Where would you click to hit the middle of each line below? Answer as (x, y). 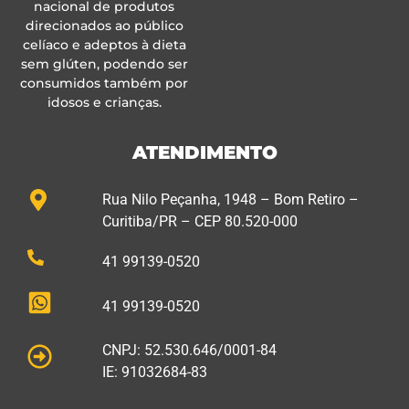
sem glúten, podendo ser (104, 63)
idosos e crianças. (104, 102)
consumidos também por (105, 83)
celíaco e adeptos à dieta (104, 44)
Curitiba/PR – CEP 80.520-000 (199, 222)
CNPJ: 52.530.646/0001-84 (189, 350)
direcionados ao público (104, 25)
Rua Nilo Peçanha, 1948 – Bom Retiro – (230, 200)
